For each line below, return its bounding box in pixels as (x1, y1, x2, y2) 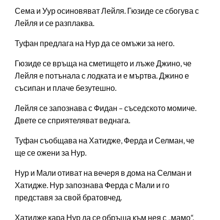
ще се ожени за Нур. (15, 148, 86, 158)
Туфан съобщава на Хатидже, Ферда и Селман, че (15, 136, 194, 145)
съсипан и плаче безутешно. (15, 83, 116, 93)
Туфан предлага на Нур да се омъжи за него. (15, 38, 174, 48)
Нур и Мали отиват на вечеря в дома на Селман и (15, 168, 192, 178)
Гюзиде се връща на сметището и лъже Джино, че (15, 58, 192, 68)
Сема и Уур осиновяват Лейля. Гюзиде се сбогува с (15, 6, 199, 16)
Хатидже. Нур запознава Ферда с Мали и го (15, 180, 169, 190)
